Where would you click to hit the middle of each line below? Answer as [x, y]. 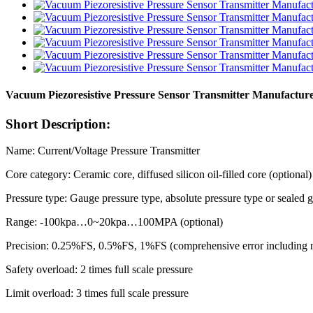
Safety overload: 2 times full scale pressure [99, 270]
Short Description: [58, 124]
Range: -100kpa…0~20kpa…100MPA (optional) [114, 222]
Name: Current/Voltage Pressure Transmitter [103, 151]
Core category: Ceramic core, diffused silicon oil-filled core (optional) [159, 175]
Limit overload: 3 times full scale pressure [97, 293]
